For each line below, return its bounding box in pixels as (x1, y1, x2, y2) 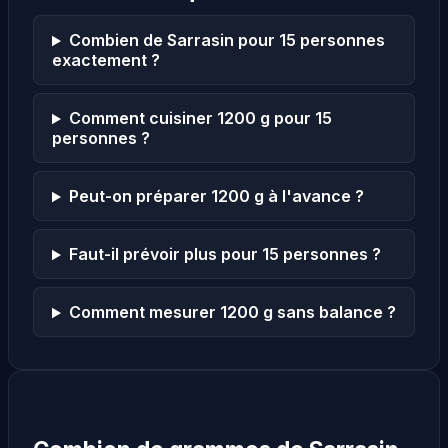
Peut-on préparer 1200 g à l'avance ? (68, 186, 364, 207)
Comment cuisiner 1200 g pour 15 (68, 108, 332, 129)
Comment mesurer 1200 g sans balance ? (68, 302, 396, 323)
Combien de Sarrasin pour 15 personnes (68, 30, 385, 51)
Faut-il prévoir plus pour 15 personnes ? (68, 244, 381, 265)
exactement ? (52, 50, 160, 71)
